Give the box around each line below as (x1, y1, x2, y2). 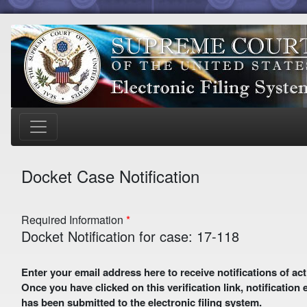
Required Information (21, 212, 126, 228)
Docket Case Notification (21, 164, 199, 188)
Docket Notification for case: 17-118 (21, 226, 239, 246)
